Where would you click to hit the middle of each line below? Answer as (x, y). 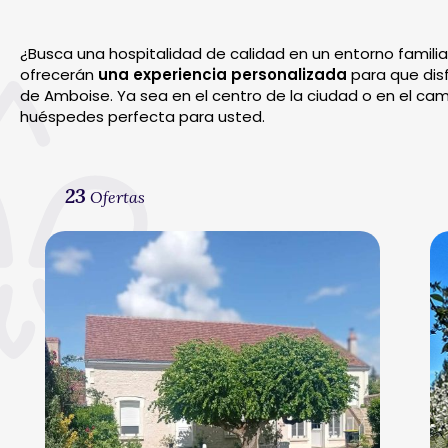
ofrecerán (59, 74)
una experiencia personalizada (222, 74)
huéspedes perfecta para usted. (142, 116)
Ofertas (115, 197)
